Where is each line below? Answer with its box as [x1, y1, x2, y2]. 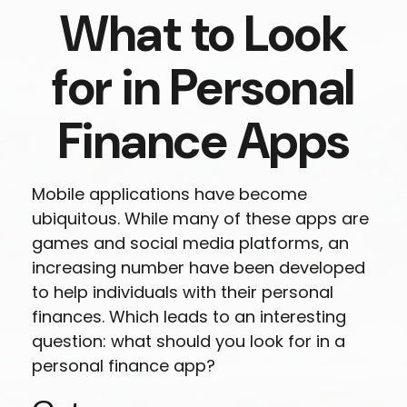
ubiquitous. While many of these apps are [32, 207, 369, 230]
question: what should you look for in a [32, 330, 345, 352]
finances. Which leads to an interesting [32, 305, 346, 328]
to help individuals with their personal [32, 281, 333, 303]
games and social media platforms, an [32, 232, 349, 254]
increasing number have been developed [32, 256, 365, 279]
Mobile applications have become [32, 183, 307, 205]
